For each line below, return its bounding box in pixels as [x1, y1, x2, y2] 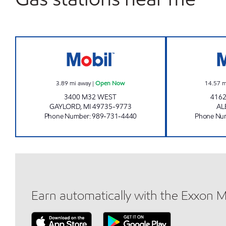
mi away [70, 79, 91, 87]
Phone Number [44, 111, 89, 121]
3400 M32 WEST [64, 92, 117, 102]
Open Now [95, 79, 125, 87]
